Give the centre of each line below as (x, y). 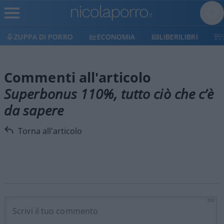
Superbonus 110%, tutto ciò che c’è (109, 94)
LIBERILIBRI (178, 37)
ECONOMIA (116, 37)
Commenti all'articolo (78, 77)
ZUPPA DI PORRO (43, 37)
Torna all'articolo (50, 131)
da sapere (34, 110)
